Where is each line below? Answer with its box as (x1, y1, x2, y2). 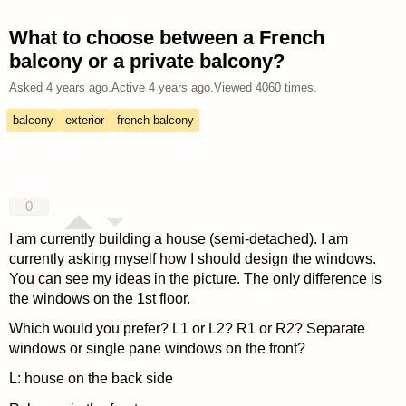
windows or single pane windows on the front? (8, 341, 305, 357)
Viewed (213, 81, 256, 95)
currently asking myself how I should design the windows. (8, 250, 376, 266)
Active (111, 81, 149, 95)
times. (280, 81, 317, 95)
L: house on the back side (8, 371, 173, 387)
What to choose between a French (8, 26, 324, 50)
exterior (65, 113, 105, 128)
